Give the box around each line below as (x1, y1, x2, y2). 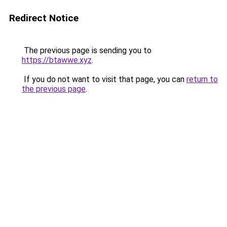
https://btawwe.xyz (22, 55, 92, 65)
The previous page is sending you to (22, 46, 152, 55)
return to (186, 74, 218, 84)
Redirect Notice (9, 12, 79, 24)
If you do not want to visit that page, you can (22, 74, 186, 84)
